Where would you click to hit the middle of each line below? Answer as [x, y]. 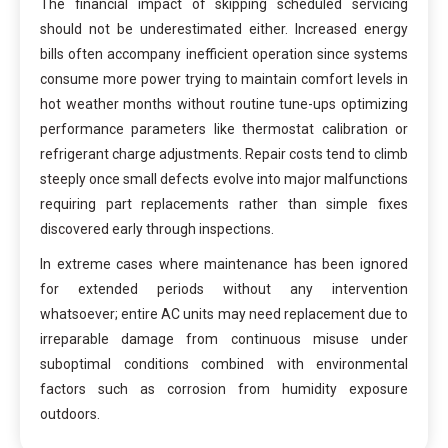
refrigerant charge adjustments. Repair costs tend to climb [224, 153]
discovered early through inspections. [157, 228]
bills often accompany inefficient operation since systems [224, 53]
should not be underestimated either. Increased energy [224, 28]
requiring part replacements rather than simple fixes [224, 203]
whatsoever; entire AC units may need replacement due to [224, 313]
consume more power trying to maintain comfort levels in [224, 78]
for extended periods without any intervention [224, 288]
